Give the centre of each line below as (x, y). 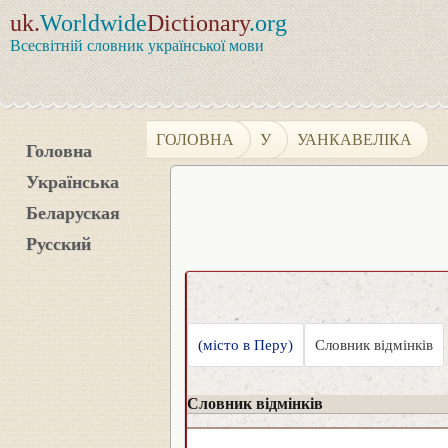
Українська (72, 182)
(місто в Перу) (245, 345)
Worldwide (93, 23)
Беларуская (73, 213)
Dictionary (198, 23)
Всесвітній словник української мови (137, 45)
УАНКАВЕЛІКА (355, 139)
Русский (58, 244)
